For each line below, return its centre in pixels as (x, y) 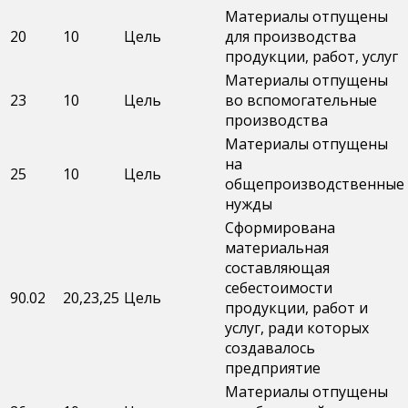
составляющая (277, 268)
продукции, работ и (296, 308)
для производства (291, 37)
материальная (277, 248)
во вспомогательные (301, 101)
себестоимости (279, 288)
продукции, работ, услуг (311, 57)
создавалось (270, 348)
